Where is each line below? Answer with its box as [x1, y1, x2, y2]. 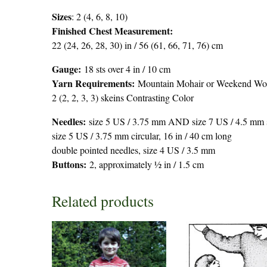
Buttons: [52, 157, 89, 171]
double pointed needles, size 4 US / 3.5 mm [52, 143, 215, 156]
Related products [52, 190, 154, 211]
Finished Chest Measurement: [52, 23, 173, 38]
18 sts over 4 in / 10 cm [84, 62, 170, 75]
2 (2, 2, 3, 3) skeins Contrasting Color [52, 91, 194, 104]
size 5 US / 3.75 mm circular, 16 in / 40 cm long [52, 129, 232, 142]
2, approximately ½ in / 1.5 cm [89, 157, 204, 170]
